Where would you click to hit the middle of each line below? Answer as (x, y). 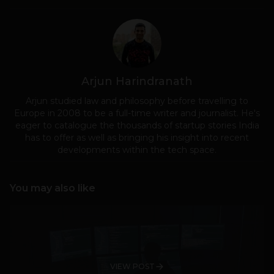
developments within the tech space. (137, 150)
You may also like (53, 188)
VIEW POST (132, 267)
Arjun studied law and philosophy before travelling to (137, 101)
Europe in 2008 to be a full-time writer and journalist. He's (137, 113)
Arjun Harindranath (137, 82)
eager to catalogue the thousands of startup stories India (137, 126)
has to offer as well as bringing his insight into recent (137, 138)
